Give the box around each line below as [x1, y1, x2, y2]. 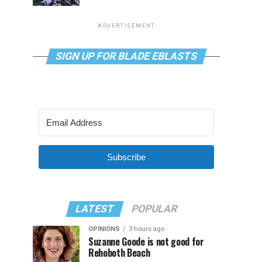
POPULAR [130, 203, 179, 215]
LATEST [74, 203, 116, 215]
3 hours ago [129, 225, 164, 233]
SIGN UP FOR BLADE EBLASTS [54, 50, 199, 62]
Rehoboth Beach [88, 246, 150, 260]
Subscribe [107, 152, 146, 162]
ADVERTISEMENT [97, 23, 156, 29]
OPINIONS [88, 225, 120, 233]
